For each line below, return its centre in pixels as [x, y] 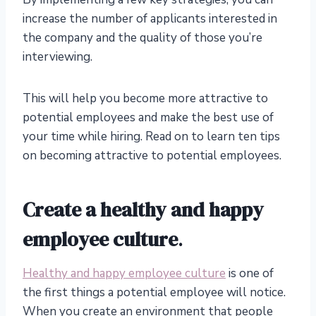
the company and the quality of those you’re [142, 38]
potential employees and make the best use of [148, 118]
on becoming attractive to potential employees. [152, 156]
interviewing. [57, 57]
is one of [250, 274]
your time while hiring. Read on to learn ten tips [151, 137]
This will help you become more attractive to [145, 99]
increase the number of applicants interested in [150, 19]
